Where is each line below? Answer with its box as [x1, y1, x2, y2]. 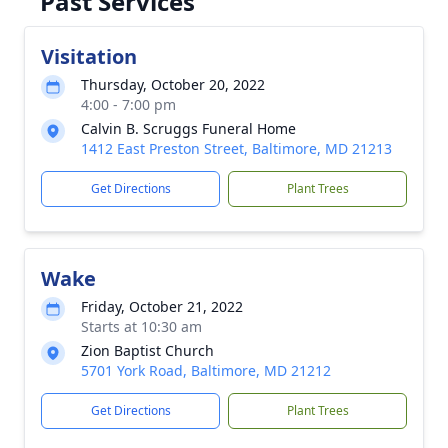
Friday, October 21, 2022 [81, 297, 243, 316]
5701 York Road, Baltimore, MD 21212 [81, 361, 331, 380]
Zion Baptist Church [81, 341, 214, 360]
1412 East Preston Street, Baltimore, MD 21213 [81, 139, 392, 158]
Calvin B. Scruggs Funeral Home [81, 119, 296, 138]
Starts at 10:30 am [81, 317, 202, 336]
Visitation [41, 43, 137, 70]
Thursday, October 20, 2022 [81, 75, 265, 94]
